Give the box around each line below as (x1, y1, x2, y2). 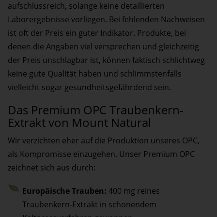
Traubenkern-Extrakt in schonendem (22, 199, 156, 210)
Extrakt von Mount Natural (8, 114, 151, 131)
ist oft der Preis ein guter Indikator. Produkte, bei (8, 28, 186, 39)
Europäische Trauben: (22, 186, 108, 197)
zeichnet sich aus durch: (8, 162, 95, 173)
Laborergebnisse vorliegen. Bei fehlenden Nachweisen (8, 14, 205, 25)
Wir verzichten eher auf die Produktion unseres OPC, (8, 135, 200, 146)
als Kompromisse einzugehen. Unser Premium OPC (8, 149, 195, 160)
